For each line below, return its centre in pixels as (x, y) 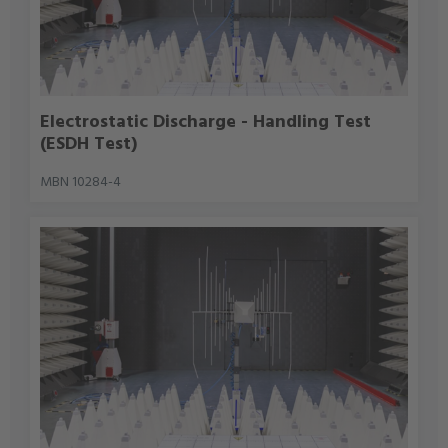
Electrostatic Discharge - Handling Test (206, 123)
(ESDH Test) (89, 145)
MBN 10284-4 (81, 183)
